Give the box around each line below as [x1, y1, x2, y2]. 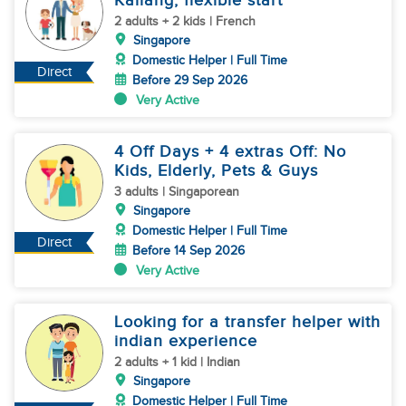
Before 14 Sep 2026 [132, 243, 245, 258]
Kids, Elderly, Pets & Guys [114, 161, 318, 180]
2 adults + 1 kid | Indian [114, 354, 240, 370]
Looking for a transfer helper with [114, 313, 381, 332]
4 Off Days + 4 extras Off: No [114, 142, 346, 161]
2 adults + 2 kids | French [114, 14, 256, 29]
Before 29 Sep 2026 [132, 72, 247, 88]
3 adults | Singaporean [114, 184, 239, 199]
